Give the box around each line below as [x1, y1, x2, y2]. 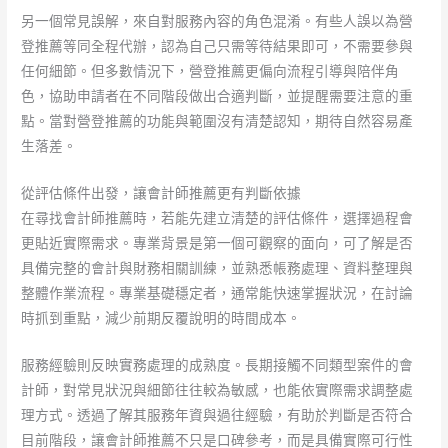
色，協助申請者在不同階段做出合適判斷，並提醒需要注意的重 [21, 88, 414, 105]
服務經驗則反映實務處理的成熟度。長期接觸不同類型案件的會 [21, 356, 414, 373]
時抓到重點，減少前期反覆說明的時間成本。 [21, 309, 302, 326]
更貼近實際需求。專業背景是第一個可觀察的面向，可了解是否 [21, 234, 414, 251]
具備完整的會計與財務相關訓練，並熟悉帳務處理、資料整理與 [21, 259, 414, 276]
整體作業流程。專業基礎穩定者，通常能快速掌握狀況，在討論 [21, 284, 414, 301]
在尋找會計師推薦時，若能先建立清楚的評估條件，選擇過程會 [21, 209, 414, 226]
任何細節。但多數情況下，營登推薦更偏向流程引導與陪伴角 [21, 63, 400, 80]
